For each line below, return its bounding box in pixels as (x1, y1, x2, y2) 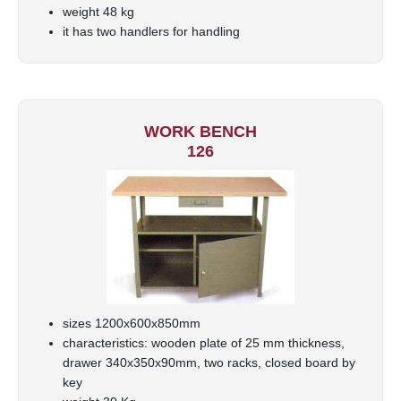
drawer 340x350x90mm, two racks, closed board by (63, 354, 355, 370)
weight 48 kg (63, 4, 134, 20)
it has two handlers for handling (63, 24, 240, 39)
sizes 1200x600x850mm (63, 315, 200, 330)
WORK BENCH (144, 123, 257, 141)
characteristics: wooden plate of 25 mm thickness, (63, 335, 345, 350)
